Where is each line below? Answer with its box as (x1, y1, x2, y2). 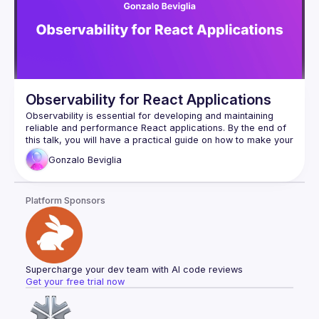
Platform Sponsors (26, 195, 105, 206)
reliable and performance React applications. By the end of (26, 122, 286, 134)
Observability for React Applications (26, 91, 271, 109)
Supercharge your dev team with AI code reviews (26, 264, 243, 276)
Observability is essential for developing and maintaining (26, 110, 273, 122)
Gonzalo (48, 154, 88, 165)
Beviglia (88, 154, 122, 165)
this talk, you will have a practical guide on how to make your (26, 135, 293, 146)
